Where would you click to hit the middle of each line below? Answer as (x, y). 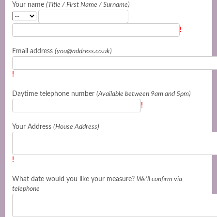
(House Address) (76, 127)
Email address (33, 51)
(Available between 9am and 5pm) (144, 94)
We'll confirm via (159, 179)
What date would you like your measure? (74, 179)
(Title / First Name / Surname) (88, 5)
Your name (29, 5)
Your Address (33, 127)
